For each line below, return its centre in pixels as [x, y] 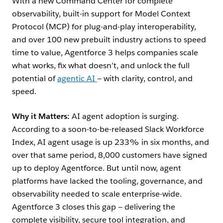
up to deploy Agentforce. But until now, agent [97, 168]
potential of [35, 79]
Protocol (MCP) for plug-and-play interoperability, [104, 27]
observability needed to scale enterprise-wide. [97, 194]
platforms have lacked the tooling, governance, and [107, 181]
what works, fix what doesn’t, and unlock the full [101, 66]
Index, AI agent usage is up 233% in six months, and [111, 142]
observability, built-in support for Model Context [101, 14]
